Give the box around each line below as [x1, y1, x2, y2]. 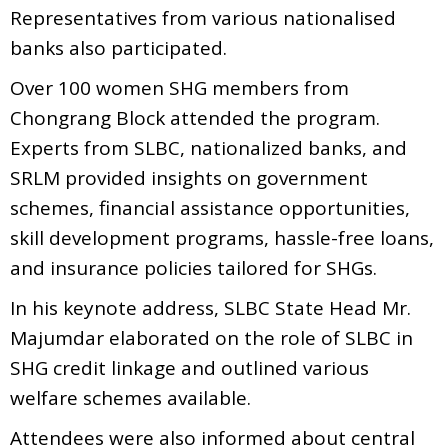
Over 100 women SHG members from [10, 74, 349, 101]
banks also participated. [10, 34, 227, 61]
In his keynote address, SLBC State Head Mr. [10, 294, 411, 321]
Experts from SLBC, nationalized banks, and [10, 134, 407, 161]
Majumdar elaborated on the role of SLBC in [10, 324, 413, 351]
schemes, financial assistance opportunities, [10, 194, 410, 221]
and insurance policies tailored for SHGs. [10, 254, 377, 281]
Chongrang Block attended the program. [10, 104, 380, 131]
